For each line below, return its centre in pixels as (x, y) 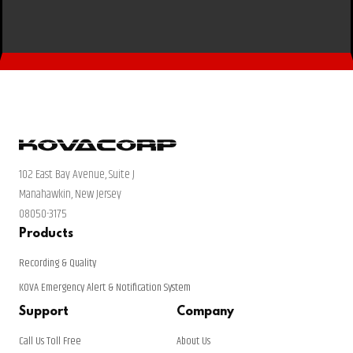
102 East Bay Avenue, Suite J (77, 175)
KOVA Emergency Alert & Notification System (105, 288)
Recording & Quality (58, 263)
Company (205, 312)
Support (44, 312)
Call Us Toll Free (50, 341)
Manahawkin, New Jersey (70, 194)
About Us (193, 341)
